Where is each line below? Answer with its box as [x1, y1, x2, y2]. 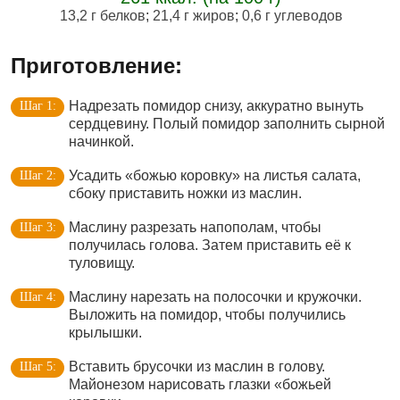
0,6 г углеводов [241, 8, 343, 23]
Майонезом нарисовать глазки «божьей [69, 377, 331, 392]
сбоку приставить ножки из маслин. [69, 186, 302, 201]
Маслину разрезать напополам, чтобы [69, 220, 321, 235]
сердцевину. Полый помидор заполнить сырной [69, 116, 385, 131]
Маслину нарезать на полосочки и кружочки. [69, 289, 362, 304]
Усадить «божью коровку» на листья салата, [69, 168, 361, 183]
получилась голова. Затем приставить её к [69, 237, 351, 253]
